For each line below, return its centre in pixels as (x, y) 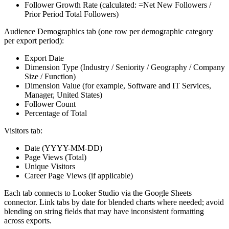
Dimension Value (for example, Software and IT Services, (118, 85)
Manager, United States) (63, 95)
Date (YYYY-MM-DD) (63, 148)
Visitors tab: (23, 130)
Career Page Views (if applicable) (79, 175)
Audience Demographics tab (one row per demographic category (109, 31)
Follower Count (50, 104)
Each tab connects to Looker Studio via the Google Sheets (98, 193)
